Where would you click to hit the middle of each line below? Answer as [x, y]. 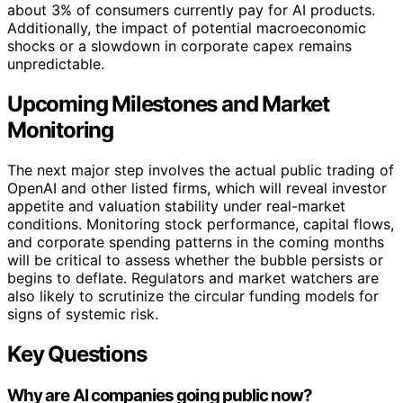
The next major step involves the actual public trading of [201, 170]
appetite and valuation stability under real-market [176, 206]
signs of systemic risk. [83, 314]
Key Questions [77, 354]
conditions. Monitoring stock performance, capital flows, [201, 224]
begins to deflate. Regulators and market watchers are [193, 278]
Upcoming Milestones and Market [168, 104]
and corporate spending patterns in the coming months [196, 242]
